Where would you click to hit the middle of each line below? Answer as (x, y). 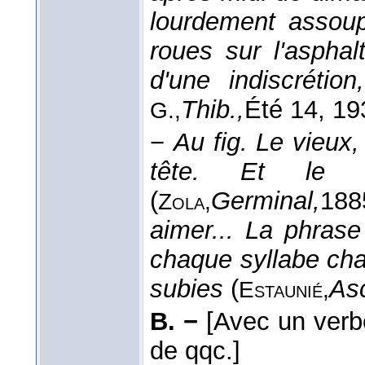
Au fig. (210, 143)
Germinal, (266, 201)
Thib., (213, 110)
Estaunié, (284, 290)
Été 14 (281, 110)
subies (187, 289)
